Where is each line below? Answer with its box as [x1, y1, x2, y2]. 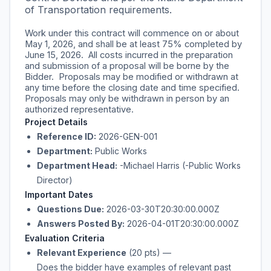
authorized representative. [25, 104, 134, 115]
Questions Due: [37, 204, 104, 214]
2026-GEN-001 [96, 131, 157, 142]
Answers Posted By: [37, 218, 125, 229]
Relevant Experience [37, 247, 126, 258]
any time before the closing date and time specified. [25, 82, 242, 93]
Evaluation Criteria [25, 233, 105, 243]
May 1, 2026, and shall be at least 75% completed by [25, 39, 242, 50]
